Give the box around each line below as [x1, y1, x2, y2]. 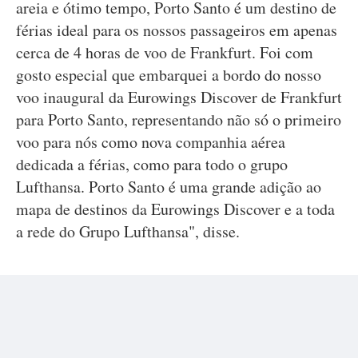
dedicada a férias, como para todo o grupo [16, 153, 288, 175]
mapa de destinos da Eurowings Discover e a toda [16, 198, 335, 220]
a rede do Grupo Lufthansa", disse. [16, 221, 240, 242]
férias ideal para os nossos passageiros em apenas [16, 19, 337, 41]
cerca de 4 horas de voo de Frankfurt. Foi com [16, 42, 313, 63]
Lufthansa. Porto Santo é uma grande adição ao [16, 176, 321, 197]
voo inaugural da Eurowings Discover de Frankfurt [16, 86, 342, 108]
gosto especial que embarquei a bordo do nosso [16, 64, 321, 86]
